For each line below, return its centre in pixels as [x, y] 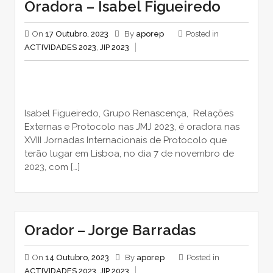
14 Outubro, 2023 [77, 258]
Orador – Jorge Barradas [110, 230]
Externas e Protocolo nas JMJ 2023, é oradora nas [132, 127]
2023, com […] [52, 167]
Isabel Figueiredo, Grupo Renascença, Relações [129, 114]
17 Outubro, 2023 [76, 34]
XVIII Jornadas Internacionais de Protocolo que [125, 140]
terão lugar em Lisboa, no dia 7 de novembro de [129, 154]
